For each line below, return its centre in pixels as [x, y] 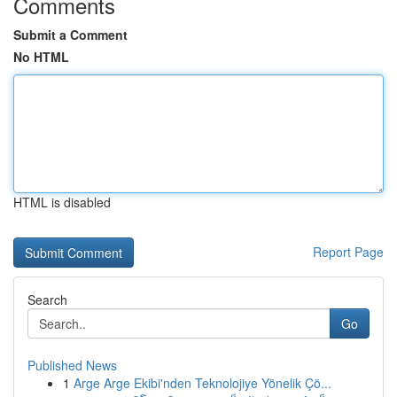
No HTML [41, 57]
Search [47, 300]
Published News [72, 365]
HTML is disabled [62, 202]
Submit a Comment [70, 35]
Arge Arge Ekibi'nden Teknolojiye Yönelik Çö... [202, 383]
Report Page [348, 252]
